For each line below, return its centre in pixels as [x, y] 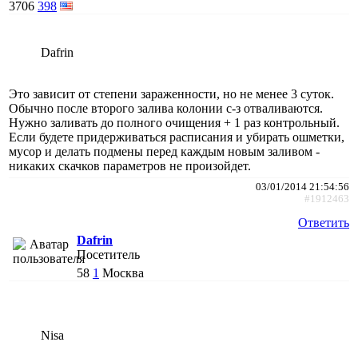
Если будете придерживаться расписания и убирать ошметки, [177, 137]
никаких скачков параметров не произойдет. [130, 165]
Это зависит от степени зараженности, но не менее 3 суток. [171, 93]
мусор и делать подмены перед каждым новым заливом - [164, 151]
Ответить [324, 222]
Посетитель [108, 254]
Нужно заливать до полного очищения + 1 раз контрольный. [174, 122]
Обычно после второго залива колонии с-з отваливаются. [166, 108]
